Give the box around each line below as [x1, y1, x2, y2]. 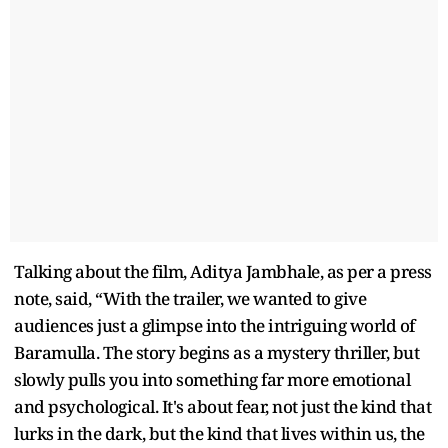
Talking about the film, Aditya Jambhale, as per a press [14, 259, 432, 283]
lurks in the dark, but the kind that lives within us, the [14, 421, 425, 445]
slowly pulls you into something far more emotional [14, 367, 410, 391]
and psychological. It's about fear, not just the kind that [14, 394, 431, 418]
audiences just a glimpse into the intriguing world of [14, 313, 415, 337]
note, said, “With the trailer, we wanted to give [14, 286, 366, 310]
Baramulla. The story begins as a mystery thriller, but [14, 340, 419, 364]
